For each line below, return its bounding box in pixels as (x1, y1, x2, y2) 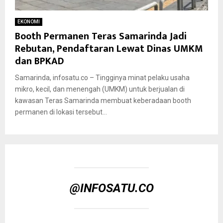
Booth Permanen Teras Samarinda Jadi (15, 27, 187, 45)
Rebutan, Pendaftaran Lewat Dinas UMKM (15, 40, 203, 57)
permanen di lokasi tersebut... (15, 108, 107, 116)
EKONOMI (17, 18, 40, 24)
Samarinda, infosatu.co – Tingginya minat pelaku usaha (15, 73, 190, 82)
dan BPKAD (15, 52, 64, 70)
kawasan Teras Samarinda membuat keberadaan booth (15, 96, 191, 105)
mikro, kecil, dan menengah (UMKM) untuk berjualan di (15, 85, 185, 93)
